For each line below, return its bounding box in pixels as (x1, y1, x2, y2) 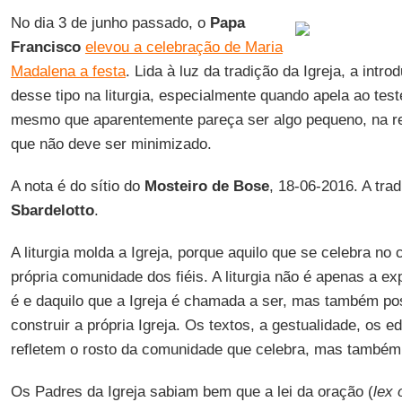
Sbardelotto (10, 202, 94, 219)
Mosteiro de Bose (144, 178, 269, 195)
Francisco (10, 39, 81, 56)
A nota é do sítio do (10, 178, 144, 195)
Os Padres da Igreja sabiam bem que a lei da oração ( (10, 383, 373, 400)
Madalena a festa (10, 63, 126, 80)
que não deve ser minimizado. (10, 135, 212, 153)
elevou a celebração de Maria (84, 39, 283, 56)
